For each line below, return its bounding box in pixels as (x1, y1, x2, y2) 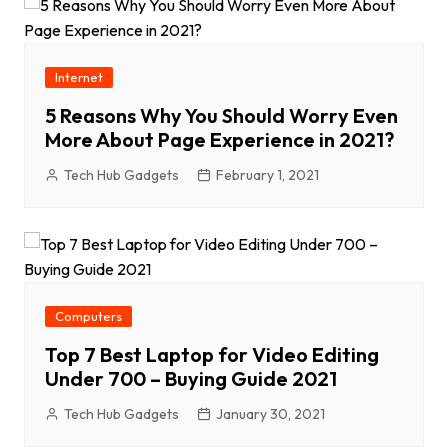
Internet (54, 69, 103, 86)
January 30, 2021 (215, 405, 325, 424)
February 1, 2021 (215, 166, 319, 185)
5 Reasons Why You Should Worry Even (44, 103, 398, 129)
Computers (54, 308, 122, 325)
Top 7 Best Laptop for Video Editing (44, 342, 379, 368)
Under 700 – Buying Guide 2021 (44, 366, 337, 392)
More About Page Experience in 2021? (44, 127, 394, 153)
